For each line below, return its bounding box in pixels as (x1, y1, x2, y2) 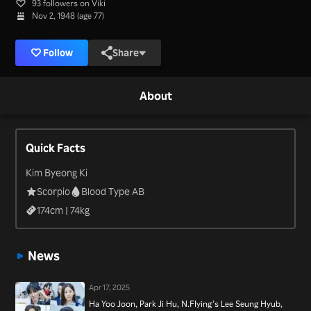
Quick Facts (26, 140, 86, 155)
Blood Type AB (81, 185, 145, 197)
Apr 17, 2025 (89, 282, 131, 292)
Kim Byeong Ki (26, 166, 88, 178)
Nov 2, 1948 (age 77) (32, 10, 105, 21)
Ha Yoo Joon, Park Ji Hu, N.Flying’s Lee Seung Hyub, (89, 299, 283, 310)
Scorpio (37, 185, 71, 197)
